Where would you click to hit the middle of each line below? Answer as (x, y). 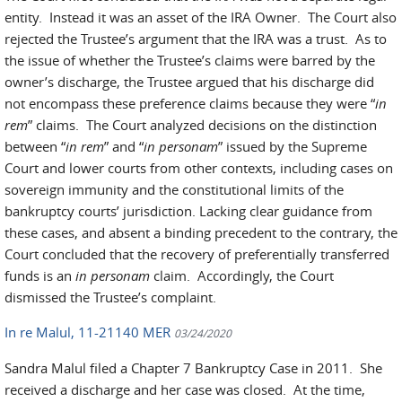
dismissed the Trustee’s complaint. (110, 297)
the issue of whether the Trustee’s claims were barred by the (190, 60)
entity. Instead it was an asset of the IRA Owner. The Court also (201, 17)
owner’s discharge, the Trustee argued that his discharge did (189, 82)
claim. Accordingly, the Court (242, 275)
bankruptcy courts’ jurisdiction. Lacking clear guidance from (188, 211)
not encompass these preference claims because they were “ (190, 103)
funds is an (40, 275)
